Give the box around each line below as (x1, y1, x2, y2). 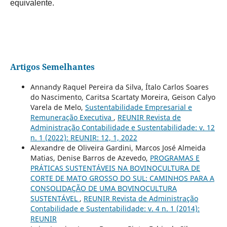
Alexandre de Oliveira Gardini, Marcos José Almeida (30, 142, 206, 153)
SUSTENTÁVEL (30, 193, 80, 203)
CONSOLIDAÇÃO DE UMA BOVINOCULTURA (30, 183, 177, 193)
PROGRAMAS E (149, 153, 200, 163)
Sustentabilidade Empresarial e (85, 102, 192, 112)
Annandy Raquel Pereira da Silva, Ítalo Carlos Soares (30, 82, 209, 92)
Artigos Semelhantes (10, 61, 95, 72)
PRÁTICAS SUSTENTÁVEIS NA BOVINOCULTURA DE (30, 163, 200, 173)
